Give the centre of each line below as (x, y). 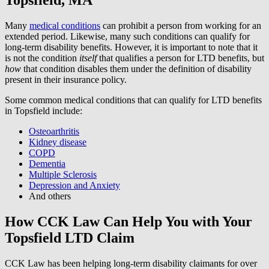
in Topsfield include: (44, 110)
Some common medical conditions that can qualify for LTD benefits (133, 100)
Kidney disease (58, 142)
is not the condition (42, 58)
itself (88, 58)
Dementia (47, 163)
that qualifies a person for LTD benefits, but (180, 58)
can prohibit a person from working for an (181, 25)
